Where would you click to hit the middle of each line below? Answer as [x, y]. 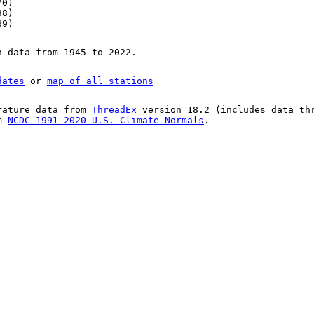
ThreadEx [114, 110]
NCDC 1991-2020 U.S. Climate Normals [106, 121]
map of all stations [100, 81]
